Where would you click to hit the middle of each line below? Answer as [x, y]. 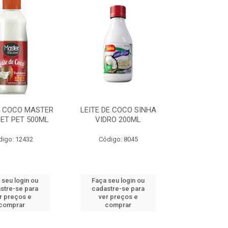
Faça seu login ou [118, 180]
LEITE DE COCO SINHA [118, 110]
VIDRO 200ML [118, 120]
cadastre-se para [118, 189]
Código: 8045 [118, 139]
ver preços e [118, 197]
